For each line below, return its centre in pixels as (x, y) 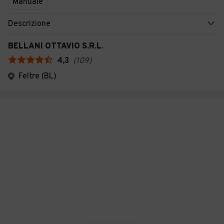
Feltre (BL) (37, 76)
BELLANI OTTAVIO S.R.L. (56, 46)
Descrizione (29, 24)
